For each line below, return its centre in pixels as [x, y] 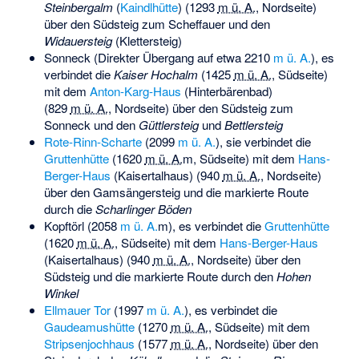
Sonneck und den [91, 124]
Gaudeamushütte [89, 326]
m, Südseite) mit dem [240, 158]
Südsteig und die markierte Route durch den [160, 276]
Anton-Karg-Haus [135, 91]
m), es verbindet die [211, 225]
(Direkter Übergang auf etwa [167, 57]
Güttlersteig [168, 124]
